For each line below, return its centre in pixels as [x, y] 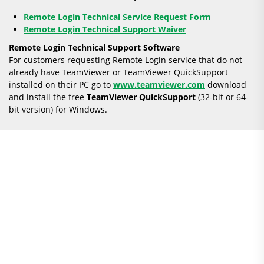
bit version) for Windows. [58, 109]
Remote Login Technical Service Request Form [117, 17]
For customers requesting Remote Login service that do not [126, 60]
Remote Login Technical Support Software [95, 47]
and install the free [48, 97]
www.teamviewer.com [159, 85]
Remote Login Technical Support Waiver [105, 29]
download [226, 85]
